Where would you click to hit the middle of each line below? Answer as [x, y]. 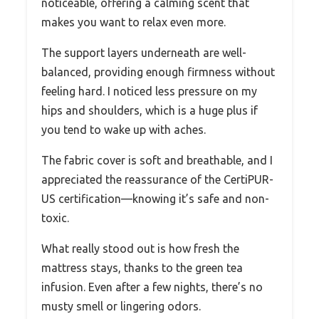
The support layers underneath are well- [144, 52]
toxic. [55, 218]
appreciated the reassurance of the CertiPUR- [157, 179]
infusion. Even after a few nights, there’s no [152, 287]
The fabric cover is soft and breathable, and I [157, 160]
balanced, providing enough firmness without [158, 72]
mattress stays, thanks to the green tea [142, 267]
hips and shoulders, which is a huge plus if [150, 110]
